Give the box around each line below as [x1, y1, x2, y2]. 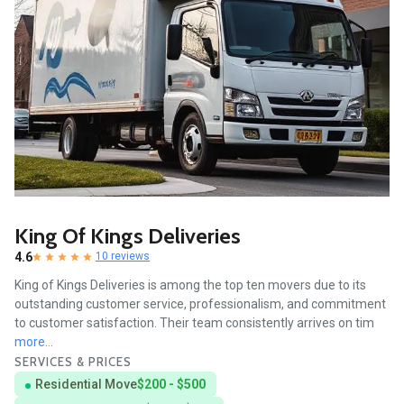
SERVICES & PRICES [14, 354, 132, 370]
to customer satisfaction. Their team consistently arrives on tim [14, 316, 374, 331]
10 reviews [96, 250, 150, 263]
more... [14, 335, 53, 350]
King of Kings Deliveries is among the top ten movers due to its [14, 278, 366, 293]
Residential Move [35, 377, 137, 392]
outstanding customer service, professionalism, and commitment [14, 297, 386, 312]
